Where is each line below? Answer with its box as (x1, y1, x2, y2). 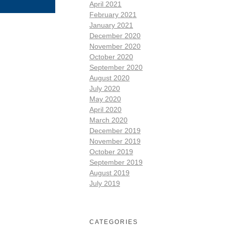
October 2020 (89, 52, 133, 61)
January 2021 (89, 21, 133, 29)
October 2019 (89, 147, 133, 156)
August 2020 (89, 73, 130, 82)
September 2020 (89, 63, 143, 71)
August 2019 (89, 168, 130, 177)
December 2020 (89, 31, 141, 40)
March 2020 (89, 116, 128, 124)
